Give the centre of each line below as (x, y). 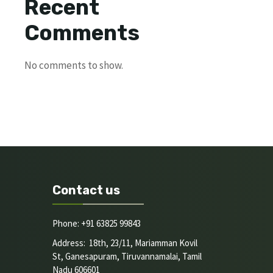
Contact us (86, 190)
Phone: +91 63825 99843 (97, 223)
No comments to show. (74, 65)
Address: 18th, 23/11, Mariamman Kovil (125, 243)
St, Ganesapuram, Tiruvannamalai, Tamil (127, 256)
